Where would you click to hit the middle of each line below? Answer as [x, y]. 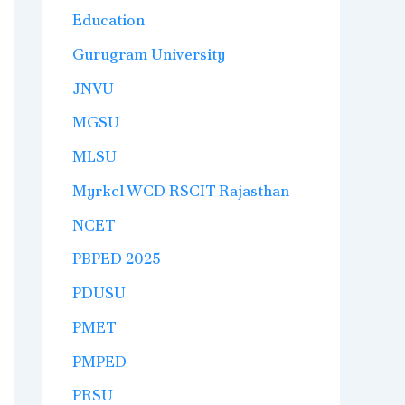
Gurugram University [149, 54]
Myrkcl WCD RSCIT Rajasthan [181, 190]
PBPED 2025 [117, 259]
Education [108, 20]
